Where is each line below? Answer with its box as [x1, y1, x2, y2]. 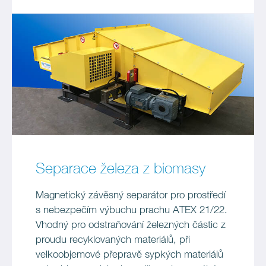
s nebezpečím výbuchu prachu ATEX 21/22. [36, 205, 227, 216]
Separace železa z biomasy [36, 161, 205, 176]
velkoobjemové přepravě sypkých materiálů [36, 250, 223, 260]
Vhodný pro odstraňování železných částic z [36, 220, 226, 230]
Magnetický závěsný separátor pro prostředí [36, 191, 226, 201]
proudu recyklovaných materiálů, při [36, 235, 190, 245]
